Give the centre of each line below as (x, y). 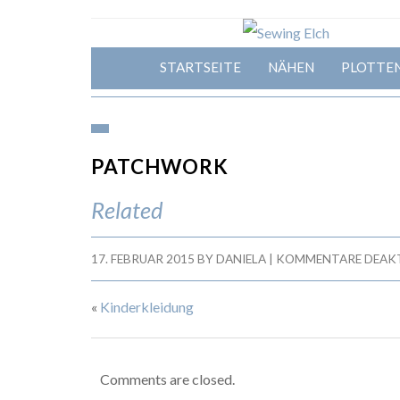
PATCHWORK (160, 167)
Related (127, 210)
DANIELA (241, 259)
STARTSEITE (200, 67)
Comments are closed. (167, 379)
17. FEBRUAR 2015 (143, 259)
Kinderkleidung (147, 307)
